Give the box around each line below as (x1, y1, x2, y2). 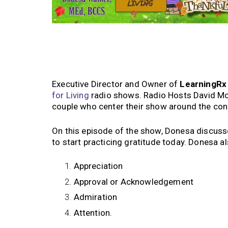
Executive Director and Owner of (52, 79, 180, 90)
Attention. (73, 207, 115, 218)
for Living (52, 90, 89, 101)
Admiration (73, 192, 118, 203)
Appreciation (73, 161, 125, 172)
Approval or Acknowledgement (73, 176, 194, 187)
